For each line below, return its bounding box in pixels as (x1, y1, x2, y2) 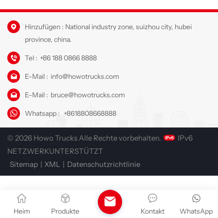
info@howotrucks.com (50, 72, 119, 81)
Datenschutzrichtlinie (67, 159, 140, 169)
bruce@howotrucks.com (50, 90, 125, 99)
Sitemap (9, 159, 38, 169)
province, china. (25, 35, 72, 44)
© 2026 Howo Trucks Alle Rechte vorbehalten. (7, 133, 161, 143)
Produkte (51, 207, 80, 216)
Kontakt (141, 207, 165, 216)
